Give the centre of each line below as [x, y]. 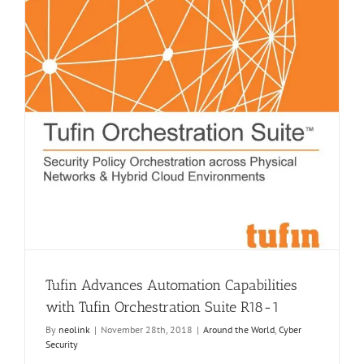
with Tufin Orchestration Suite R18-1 [162, 308]
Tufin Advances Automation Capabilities [171, 286]
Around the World [239, 330]
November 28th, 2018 [147, 330]
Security [62, 344]
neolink [74, 330]
